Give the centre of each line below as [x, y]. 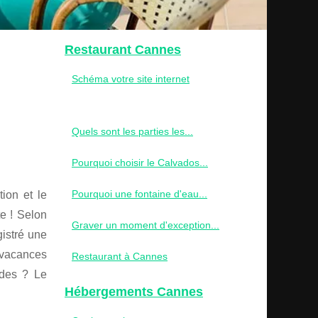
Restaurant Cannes [123, 49]
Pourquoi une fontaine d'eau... [139, 193]
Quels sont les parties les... [132, 131]
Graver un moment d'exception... [146, 225]
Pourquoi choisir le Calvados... [140, 162]
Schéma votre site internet [131, 78]
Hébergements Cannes [134, 291]
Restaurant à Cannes [120, 256]
